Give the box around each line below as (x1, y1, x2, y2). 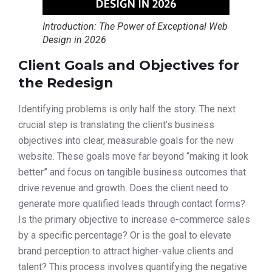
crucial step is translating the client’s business (18, 118, 214, 131)
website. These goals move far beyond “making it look (18, 150, 248, 162)
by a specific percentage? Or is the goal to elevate (18, 229, 231, 241)
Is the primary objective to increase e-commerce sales (18, 213, 250, 225)
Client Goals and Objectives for (18, 56, 239, 73)
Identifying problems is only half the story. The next (18, 103, 236, 115)
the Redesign (18, 74, 114, 91)
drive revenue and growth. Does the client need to (18, 182, 228, 194)
